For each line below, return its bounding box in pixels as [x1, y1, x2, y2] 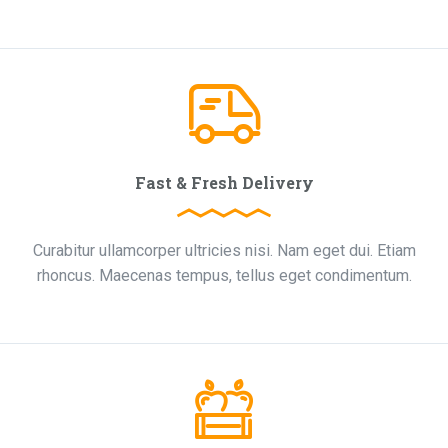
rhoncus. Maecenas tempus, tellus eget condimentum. [36, 266, 412, 285]
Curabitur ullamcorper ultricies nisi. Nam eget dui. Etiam [32, 241, 416, 260]
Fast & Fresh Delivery [134, 172, 314, 193]
